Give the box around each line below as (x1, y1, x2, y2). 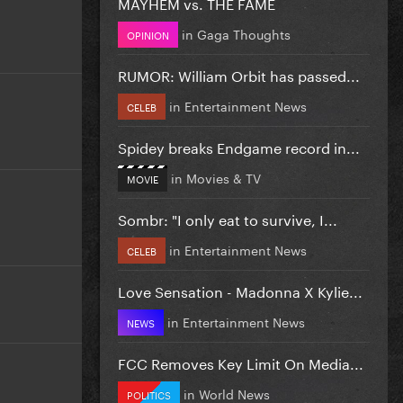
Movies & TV (186, 166, 261, 187)
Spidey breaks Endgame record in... (118, 134, 360, 157)
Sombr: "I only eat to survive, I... (118, 206, 337, 229)
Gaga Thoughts (197, 22, 291, 43)
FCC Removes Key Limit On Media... (118, 350, 363, 373)
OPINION (127, 25, 169, 42)
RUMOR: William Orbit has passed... (118, 62, 360, 85)
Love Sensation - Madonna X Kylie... (118, 278, 363, 301)
